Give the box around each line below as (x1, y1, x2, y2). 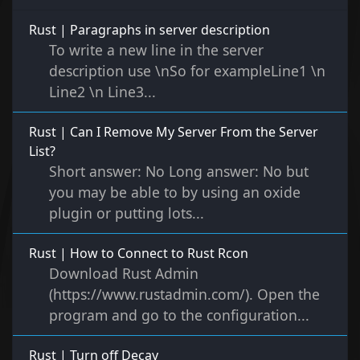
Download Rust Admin (49, 264, 198, 284)
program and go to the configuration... (49, 305, 309, 325)
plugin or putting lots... (49, 203, 204, 223)
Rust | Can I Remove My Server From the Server (29, 123, 318, 141)
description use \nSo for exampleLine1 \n (49, 61, 325, 81)
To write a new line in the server (49, 40, 264, 60)
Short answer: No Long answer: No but (49, 162, 309, 182)
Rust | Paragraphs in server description (29, 21, 270, 39)
